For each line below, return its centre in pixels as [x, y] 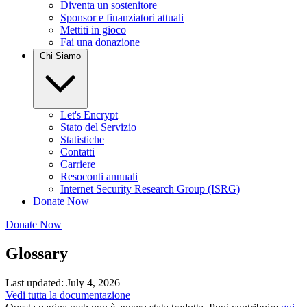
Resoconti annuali [99, 176]
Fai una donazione [100, 42]
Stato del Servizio [98, 127]
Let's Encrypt [89, 115]
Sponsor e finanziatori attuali [122, 17]
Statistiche [82, 139]
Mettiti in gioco [93, 30]
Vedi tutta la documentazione [68, 295]
